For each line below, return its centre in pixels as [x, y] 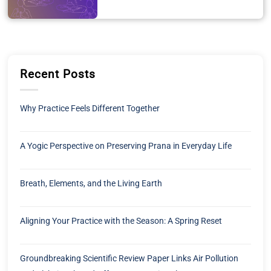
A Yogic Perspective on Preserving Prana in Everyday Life [126, 145]
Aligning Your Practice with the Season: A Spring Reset [121, 220]
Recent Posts [58, 74]
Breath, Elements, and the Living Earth [91, 183]
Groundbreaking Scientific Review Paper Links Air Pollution [129, 258]
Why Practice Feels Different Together [90, 108]
